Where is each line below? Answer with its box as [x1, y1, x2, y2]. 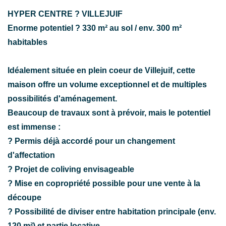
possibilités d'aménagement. [8, 94, 117, 103]
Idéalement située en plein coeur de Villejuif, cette [8, 66, 195, 75]
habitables [8, 37, 47, 46]
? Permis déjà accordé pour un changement [8, 136, 175, 145]
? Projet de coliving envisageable [8, 164, 134, 174]
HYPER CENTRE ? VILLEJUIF [8, 9, 123, 18]
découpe [8, 193, 41, 202]
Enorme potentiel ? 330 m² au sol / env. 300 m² [8, 23, 182, 32]
